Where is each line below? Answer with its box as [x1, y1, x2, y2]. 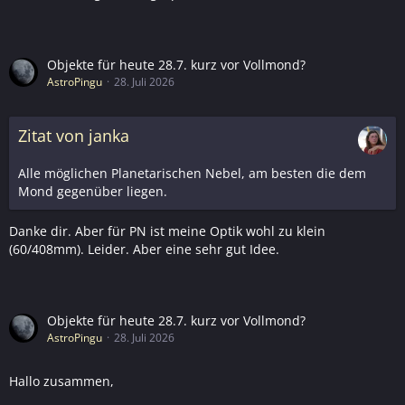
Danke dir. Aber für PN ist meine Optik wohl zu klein [9, 221, 325, 240]
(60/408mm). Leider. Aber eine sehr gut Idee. [9, 240, 279, 258]
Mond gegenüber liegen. [18, 182, 167, 200]
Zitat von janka [18, 124, 129, 146]
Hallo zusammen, [9, 372, 114, 390]
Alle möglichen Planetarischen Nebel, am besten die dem [18, 164, 366, 182]
